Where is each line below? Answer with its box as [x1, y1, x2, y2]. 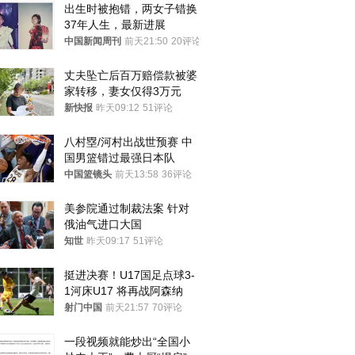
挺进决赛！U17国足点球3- [64, 269, 195, 281]
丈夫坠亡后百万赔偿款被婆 [64, 69, 197, 82]
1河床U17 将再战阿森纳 [64, 284, 183, 297]
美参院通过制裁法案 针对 [64, 202, 189, 215]
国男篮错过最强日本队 [64, 151, 175, 164]
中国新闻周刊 [64, 36, 121, 48]
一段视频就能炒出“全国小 [64, 335, 190, 348]
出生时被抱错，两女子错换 [64, 2, 197, 15]
